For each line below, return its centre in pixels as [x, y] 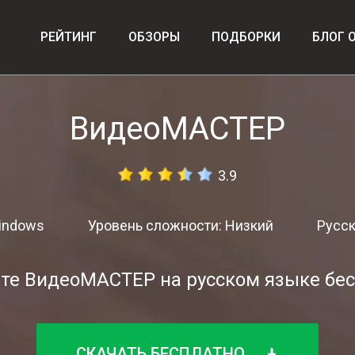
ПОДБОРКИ [246, 36]
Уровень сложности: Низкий [180, 225]
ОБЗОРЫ [154, 36]
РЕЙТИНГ [69, 36]
